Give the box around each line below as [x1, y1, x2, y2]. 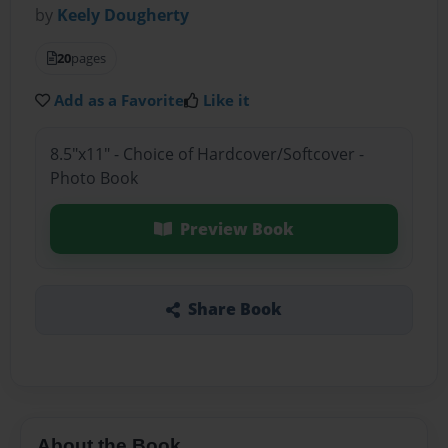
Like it [203, 90, 251, 111]
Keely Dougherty [57, 4, 190, 27]
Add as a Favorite [54, 90, 185, 111]
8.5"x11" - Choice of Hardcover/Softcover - [49, 142, 364, 165]
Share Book [187, 298, 282, 321]
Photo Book [49, 166, 138, 189]
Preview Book [179, 217, 294, 240]
